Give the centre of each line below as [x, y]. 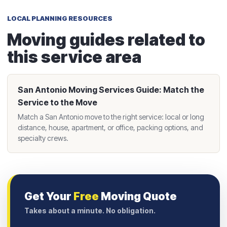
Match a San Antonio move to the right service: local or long [111, 117]
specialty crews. [43, 138]
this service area [74, 57]
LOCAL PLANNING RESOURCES [60, 18]
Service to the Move [58, 102]
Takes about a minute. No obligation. [90, 210]
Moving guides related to [106, 40]
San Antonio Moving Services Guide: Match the [111, 89]
